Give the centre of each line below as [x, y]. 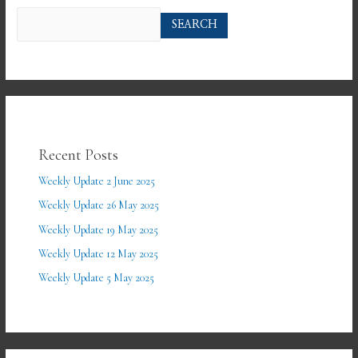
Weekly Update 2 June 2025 [97, 181]
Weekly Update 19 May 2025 [99, 229]
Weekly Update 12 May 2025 [99, 254]
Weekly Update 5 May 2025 [97, 278]
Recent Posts [79, 154]
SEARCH [194, 25]
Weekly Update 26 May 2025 [99, 205]
